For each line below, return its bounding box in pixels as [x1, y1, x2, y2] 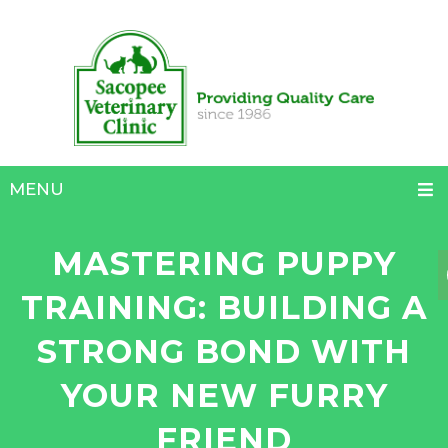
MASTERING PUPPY [52, 243, 396, 283]
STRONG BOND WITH [37, 331, 411, 371]
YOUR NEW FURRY [60, 375, 388, 415]
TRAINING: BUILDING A [20, 287, 428, 327]
